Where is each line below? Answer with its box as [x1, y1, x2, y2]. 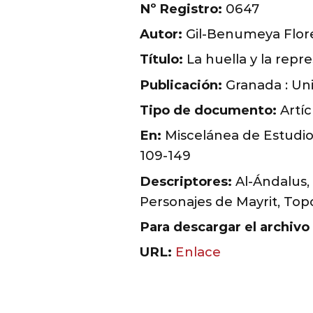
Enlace [175, 244, 221, 261]
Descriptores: [139, 173, 235, 189]
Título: [139, 51, 183, 68]
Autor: [139, 26, 182, 43]
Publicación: [139, 76, 222, 93]
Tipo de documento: [139, 101, 277, 118]
